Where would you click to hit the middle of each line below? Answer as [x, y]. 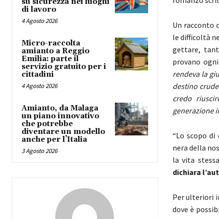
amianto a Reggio [55, 51]
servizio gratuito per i [64, 66]
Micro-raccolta [51, 43]
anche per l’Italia [54, 139]
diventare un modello [63, 131]
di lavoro [39, 9]
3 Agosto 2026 [39, 151]
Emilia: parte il [50, 59]
